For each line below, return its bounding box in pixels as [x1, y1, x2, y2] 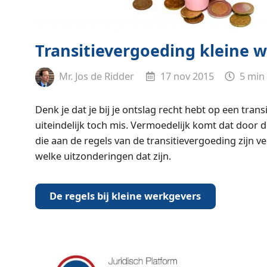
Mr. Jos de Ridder [57, 69, 135, 83]
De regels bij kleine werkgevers [49, 188, 201, 203]
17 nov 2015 [157, 69, 214, 83]
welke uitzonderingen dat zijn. [35, 148, 171, 163]
